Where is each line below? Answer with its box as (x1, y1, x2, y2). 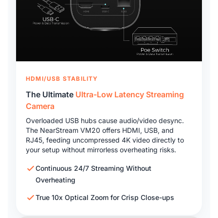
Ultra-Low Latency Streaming (75, 89, 184, 99)
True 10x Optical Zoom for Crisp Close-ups (36, 193, 174, 201)
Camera (26, 101, 54, 111)
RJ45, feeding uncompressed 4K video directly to (26, 135, 184, 144)
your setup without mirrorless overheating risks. (26, 145, 176, 154)
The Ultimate (26, 89, 75, 99)
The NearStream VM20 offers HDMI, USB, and (26, 126, 174, 134)
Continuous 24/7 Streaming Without (36, 163, 151, 172)
